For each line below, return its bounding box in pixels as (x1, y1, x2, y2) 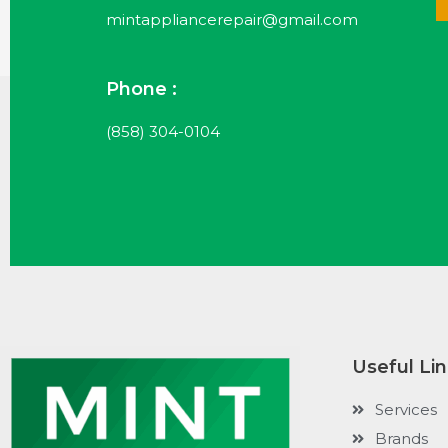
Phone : (106, 78, 177, 101)
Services (374, 400, 437, 420)
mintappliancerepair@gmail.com (106, 9, 358, 29)
